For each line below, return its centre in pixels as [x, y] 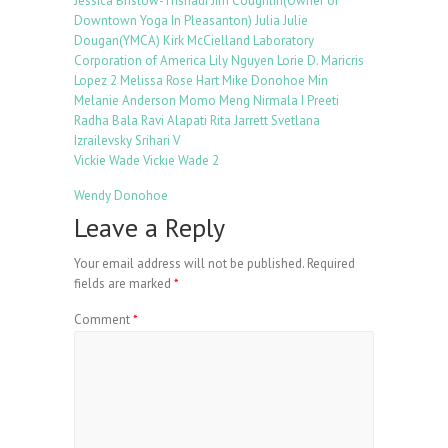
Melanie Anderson [125, 100]
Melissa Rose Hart [169, 80]
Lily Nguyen [241, 60]
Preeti [323, 100]
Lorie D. [297, 60]
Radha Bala [106, 120]
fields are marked [124, 283]
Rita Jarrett [239, 120]
